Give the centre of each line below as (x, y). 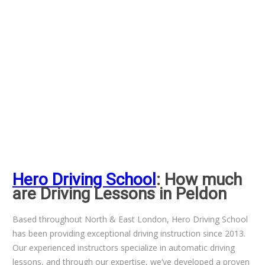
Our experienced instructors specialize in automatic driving (123, 247)
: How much (199, 179)
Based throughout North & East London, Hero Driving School (130, 219)
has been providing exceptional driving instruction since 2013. (129, 233)
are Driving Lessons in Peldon (119, 193)
